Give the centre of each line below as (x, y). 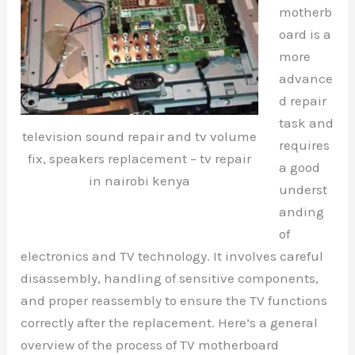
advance (305, 78)
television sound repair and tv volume (140, 137)
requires (304, 145)
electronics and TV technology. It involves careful (172, 256)
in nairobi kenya (140, 181)
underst (303, 189)
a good (299, 167)
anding (301, 211)
